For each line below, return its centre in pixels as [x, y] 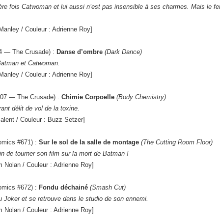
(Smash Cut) [108, 188]
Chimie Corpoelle [88, 97]
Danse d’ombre [80, 52]
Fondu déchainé [63, 188]
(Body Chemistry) [141, 97]
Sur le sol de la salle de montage [89, 142]
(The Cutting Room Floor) [177, 142]
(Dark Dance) [122, 52]
